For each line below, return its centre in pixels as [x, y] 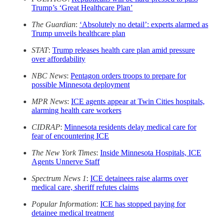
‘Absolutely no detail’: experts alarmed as [144, 24]
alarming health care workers [76, 110]
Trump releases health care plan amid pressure [124, 50]
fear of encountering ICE [70, 136]
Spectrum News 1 [59, 178]
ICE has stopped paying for [143, 204]
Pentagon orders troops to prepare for [128, 75]
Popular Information [64, 204]
